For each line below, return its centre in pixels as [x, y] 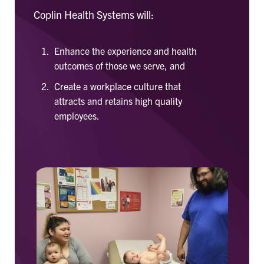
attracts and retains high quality [118, 101]
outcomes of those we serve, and [120, 65]
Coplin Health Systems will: [94, 14]
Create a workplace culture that [118, 86]
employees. [77, 115]
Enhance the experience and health [126, 51]
